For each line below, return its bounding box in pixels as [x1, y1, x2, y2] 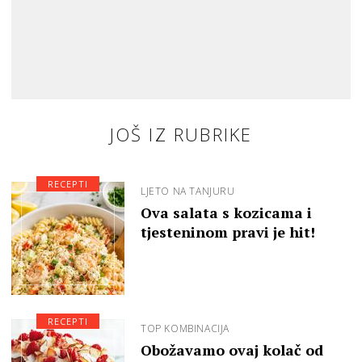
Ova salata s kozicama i [141, 203, 312, 223]
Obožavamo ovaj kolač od [141, 340, 323, 360]
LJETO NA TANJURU [141, 184, 235, 199]
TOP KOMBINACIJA [141, 322, 229, 336]
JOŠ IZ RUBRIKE [109, 122, 253, 147]
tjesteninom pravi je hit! [141, 222, 315, 242]
